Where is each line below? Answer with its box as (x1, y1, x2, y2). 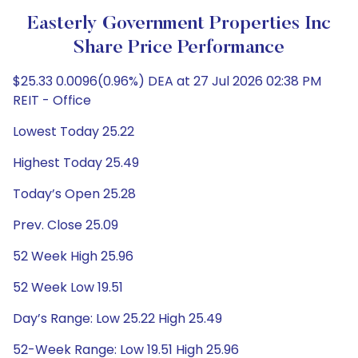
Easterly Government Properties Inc (27, 14, 331, 34)
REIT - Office (13, 91, 91, 109)
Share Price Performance (74, 38, 284, 58)
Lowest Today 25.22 (13, 122, 134, 141)
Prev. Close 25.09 (13, 216, 118, 234)
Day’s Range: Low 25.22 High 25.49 (13, 309, 222, 328)
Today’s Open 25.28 (13, 185, 136, 203)
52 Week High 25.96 (13, 247, 133, 265)
